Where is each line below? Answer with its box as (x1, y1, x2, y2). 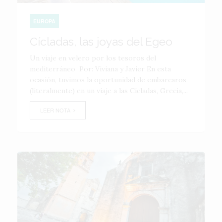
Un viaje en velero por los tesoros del (30, 54, 156, 62)
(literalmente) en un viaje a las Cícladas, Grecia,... (30, 86, 188, 95)
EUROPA (33, 17, 55, 25)
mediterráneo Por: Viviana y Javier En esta (30, 64, 171, 73)
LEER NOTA (40, 106, 73, 114)
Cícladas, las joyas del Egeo (30, 35, 172, 48)
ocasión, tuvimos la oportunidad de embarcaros (30, 75, 186, 84)
